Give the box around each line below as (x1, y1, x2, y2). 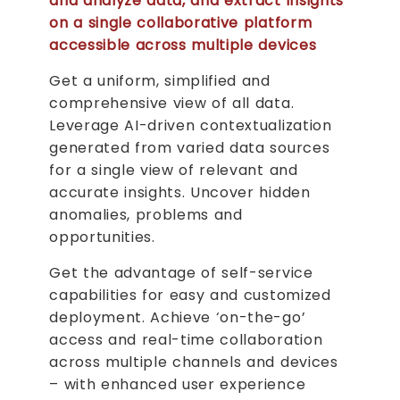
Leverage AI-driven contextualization (49, 114, 332, 136)
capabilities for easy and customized (49, 284, 331, 305)
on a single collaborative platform (49, 12, 312, 33)
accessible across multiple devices (49, 34, 317, 55)
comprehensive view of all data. (49, 92, 295, 113)
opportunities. (49, 226, 155, 247)
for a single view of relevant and (49, 159, 298, 180)
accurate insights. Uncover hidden (49, 181, 311, 203)
